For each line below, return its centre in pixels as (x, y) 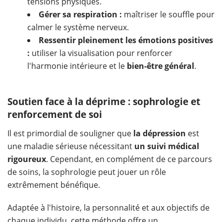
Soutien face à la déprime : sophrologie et (104, 101)
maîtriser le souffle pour (168, 14)
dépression (164, 133)
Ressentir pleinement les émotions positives (126, 40)
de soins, (24, 172)
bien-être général (161, 66)
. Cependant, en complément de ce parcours (129, 159)
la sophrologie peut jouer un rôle (104, 172)
